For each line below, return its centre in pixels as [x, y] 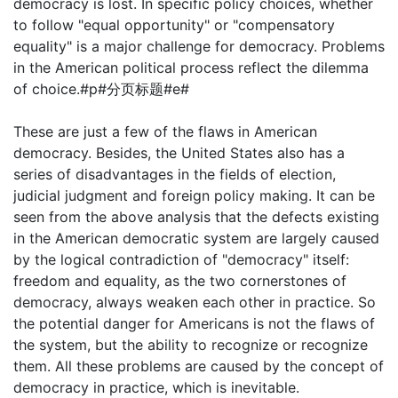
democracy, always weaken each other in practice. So [195, 302]
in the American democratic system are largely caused [196, 238]
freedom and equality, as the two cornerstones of [180, 281]
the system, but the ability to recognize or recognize [191, 345]
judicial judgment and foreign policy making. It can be [194, 195]
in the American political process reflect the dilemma [191, 68]
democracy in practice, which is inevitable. [156, 387]
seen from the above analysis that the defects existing [196, 217]
